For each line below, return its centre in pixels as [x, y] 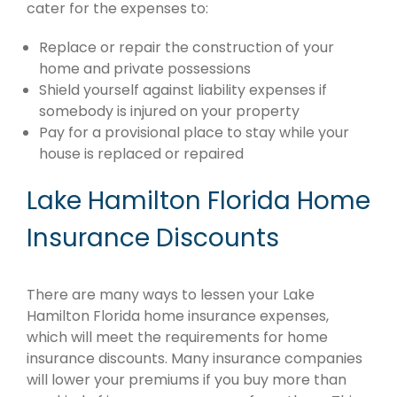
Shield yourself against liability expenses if [183, 90]
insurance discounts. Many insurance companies [195, 358]
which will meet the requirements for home [177, 337]
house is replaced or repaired [141, 153]
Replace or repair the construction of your [187, 47]
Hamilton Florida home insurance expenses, [178, 315]
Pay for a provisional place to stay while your [194, 132]
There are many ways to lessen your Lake [171, 294]
